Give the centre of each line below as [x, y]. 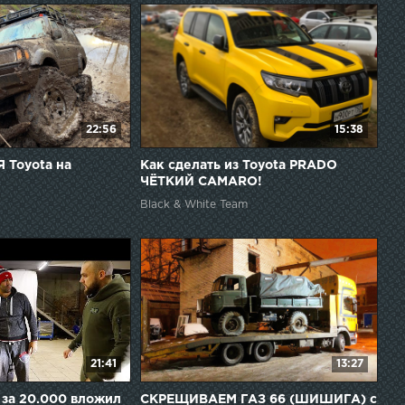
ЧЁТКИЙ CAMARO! [201, 182]
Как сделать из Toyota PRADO [238, 166]
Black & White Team [193, 205]
